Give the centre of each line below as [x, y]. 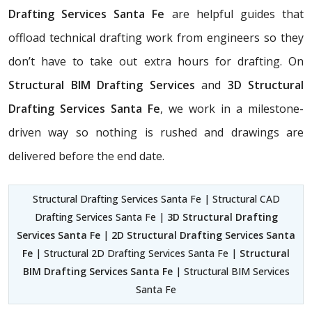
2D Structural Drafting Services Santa [203, 235]
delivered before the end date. [86, 156]
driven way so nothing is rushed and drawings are [156, 132]
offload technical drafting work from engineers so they [156, 37]
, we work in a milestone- [232, 108]
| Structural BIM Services [231, 271]
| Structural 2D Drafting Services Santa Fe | [136, 253]
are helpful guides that [234, 14]
